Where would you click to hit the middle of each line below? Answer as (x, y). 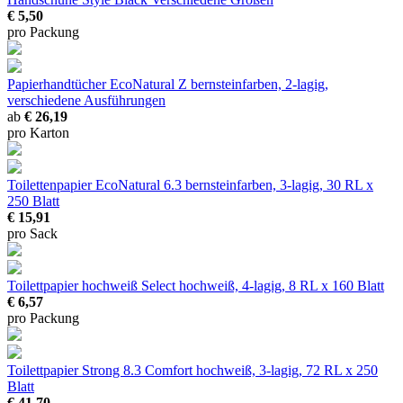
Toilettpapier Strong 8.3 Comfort (102, 371)
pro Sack (32, 234)
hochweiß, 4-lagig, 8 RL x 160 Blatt (282, 286)
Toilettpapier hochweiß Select (93, 286)
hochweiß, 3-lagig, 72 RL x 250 (287, 371)
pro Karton (38, 133)
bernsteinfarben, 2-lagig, (260, 85)
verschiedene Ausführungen (86, 101)
